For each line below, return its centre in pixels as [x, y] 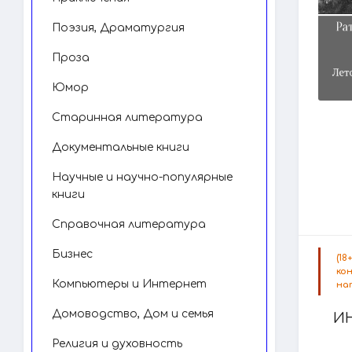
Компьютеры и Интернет [129, 284]
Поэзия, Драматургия [118, 28]
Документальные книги [121, 147]
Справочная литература [129, 224]
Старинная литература [127, 117]
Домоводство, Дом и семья [133, 314]
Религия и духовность [117, 344]
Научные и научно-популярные [142, 177]
